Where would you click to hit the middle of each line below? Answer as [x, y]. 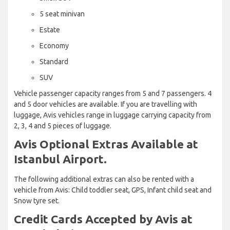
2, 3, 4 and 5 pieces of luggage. [63, 126]
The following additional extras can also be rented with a [104, 179]
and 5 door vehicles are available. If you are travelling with [106, 104]
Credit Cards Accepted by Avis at [103, 219]
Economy [54, 45]
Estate [50, 30]
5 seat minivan [62, 14]
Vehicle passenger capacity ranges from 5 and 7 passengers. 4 [113, 93]
